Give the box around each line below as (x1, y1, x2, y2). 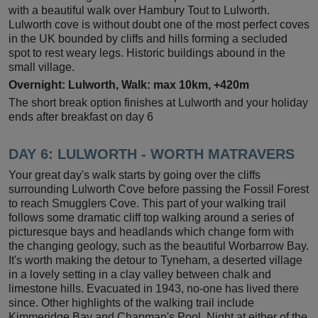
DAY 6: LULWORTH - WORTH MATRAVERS (9, 146, 295, 162)
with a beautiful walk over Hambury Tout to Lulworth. (9, 4, 270, 16)
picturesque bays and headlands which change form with (9, 225, 294, 238)
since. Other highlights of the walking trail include (9, 296, 254, 309)
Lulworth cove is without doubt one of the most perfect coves (9, 18, 309, 31)
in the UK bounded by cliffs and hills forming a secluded (9, 32, 287, 45)
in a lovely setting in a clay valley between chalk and (9, 268, 271, 280)
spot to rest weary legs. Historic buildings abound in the (9, 46, 285, 59)
